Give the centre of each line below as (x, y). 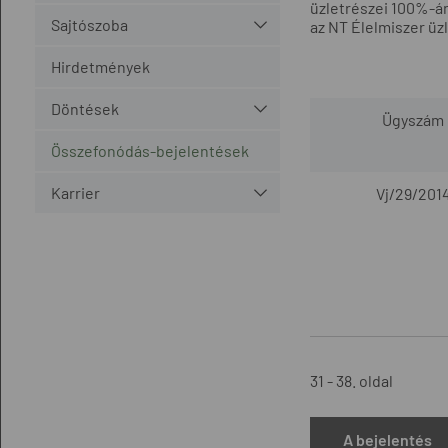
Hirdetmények (100, 66)
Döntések (84, 108)
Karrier (75, 192)
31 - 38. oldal (351, 380)
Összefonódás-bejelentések (149, 150)
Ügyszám (413, 119)
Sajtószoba (89, 24)
